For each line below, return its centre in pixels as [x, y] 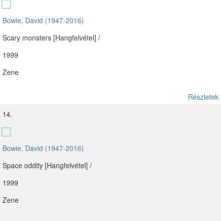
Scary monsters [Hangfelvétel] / [51, 37]
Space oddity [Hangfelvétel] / [47, 165]
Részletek [203, 97]
